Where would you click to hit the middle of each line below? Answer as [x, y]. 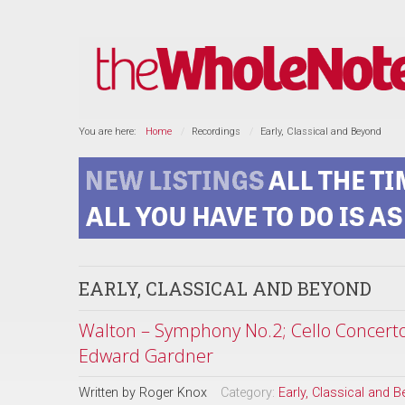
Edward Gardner [146, 356]
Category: [250, 393]
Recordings [216, 132]
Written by [109, 393]
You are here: [110, 132]
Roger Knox [173, 393]
